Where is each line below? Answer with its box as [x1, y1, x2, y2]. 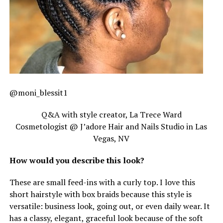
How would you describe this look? [9, 155, 144, 166]
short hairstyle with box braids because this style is [9, 189, 192, 200]
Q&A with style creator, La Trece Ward [41, 109, 182, 120]
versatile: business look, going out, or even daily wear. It [9, 201, 210, 212]
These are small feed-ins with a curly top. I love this [9, 177, 195, 188]
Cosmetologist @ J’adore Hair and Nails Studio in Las [15, 121, 208, 132]
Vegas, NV [93, 133, 130, 144]
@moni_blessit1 [9, 87, 68, 99]
